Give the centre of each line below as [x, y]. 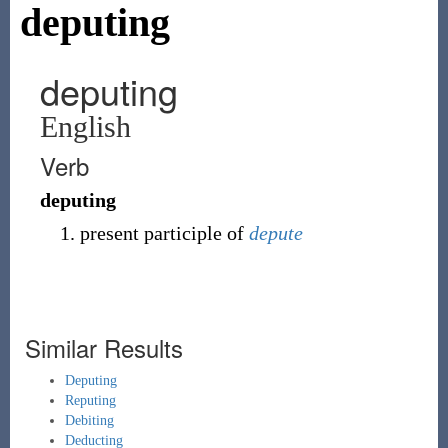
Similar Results [103, 347]
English [85, 126]
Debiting [89, 420]
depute [275, 233]
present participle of [164, 233]
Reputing [90, 400]
